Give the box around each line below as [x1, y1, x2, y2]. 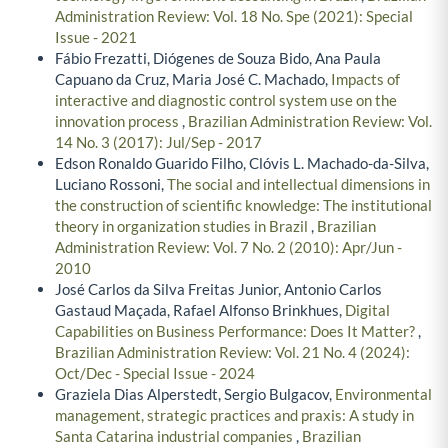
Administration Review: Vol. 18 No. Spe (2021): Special [55, 7, 413, 26]
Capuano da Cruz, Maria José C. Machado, [55, 70, 331, 89]
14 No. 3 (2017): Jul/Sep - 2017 [55, 133, 262, 152]
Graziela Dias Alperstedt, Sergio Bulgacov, [55, 385, 335, 404]
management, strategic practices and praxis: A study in [55, 406, 414, 425]
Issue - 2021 [55, 28, 137, 47]
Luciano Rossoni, [55, 175, 167, 194]
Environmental [335, 385, 432, 404]
